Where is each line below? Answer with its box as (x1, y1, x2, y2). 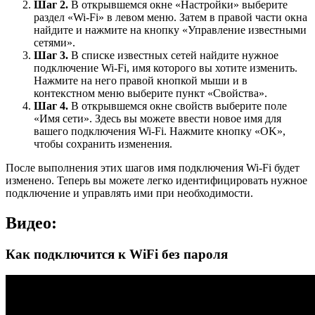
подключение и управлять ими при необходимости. (6, 186, 253, 199)
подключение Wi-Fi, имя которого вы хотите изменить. (34, 61, 297, 74)
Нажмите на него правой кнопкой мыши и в (34, 74, 247, 86)
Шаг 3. (34, 49, 68, 61)
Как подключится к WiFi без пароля (6, 246, 228, 262)
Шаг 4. (34, 99, 68, 112)
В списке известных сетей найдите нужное (68, 49, 278, 61)
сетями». (34, 36, 75, 49)
